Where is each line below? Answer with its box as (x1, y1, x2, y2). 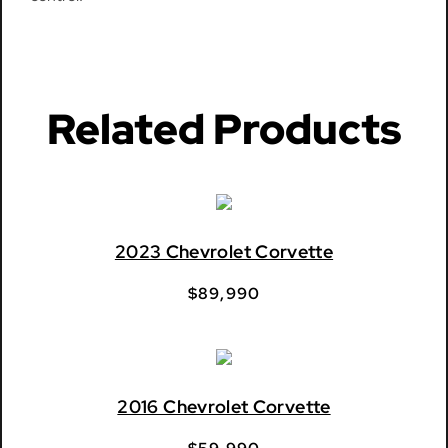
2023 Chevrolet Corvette (114, 239, 334, 263)
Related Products (46, 100, 401, 157)
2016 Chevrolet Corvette (117, 394, 331, 418)
